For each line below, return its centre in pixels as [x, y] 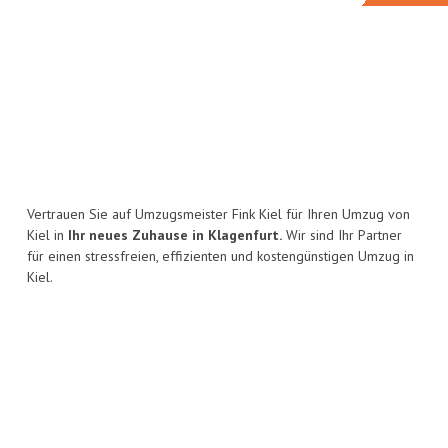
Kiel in [47, 235]
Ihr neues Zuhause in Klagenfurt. [175, 235]
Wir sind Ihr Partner [342, 235]
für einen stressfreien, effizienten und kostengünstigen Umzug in [220, 256]
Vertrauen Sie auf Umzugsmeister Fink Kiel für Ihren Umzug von [218, 214]
